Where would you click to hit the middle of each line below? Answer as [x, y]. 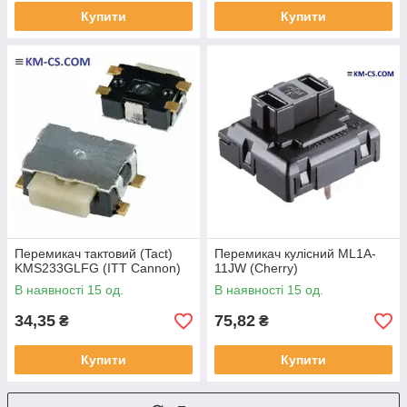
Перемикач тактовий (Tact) [94, 254]
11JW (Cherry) [256, 268]
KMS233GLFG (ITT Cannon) [98, 268]
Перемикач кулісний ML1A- [295, 254]
